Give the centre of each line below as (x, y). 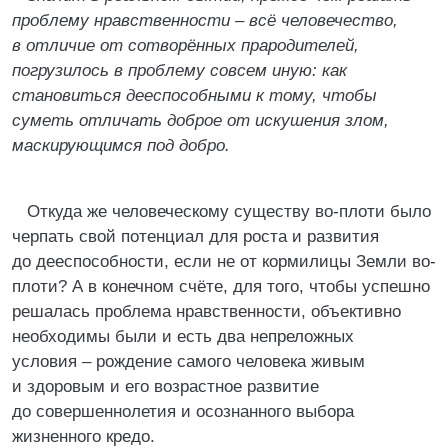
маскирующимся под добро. (121, 145)
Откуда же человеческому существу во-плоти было (229, 211)
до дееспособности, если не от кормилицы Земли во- (224, 261)
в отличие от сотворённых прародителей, (185, 45)
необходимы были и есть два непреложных (183, 336)
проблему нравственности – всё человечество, (205, 20)
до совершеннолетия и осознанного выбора (183, 411)
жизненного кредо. (83, 436)
